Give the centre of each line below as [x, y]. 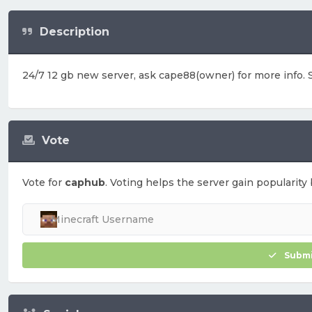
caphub [85, 182]
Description [75, 31]
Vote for [44, 182]
